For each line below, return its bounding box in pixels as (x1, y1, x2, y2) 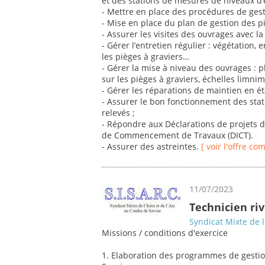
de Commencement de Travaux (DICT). (102, 130, 253, 141)
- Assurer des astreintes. (102, 141, 201, 153)
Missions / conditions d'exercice (102, 227, 228, 239)
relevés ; (102, 107, 135, 119)
